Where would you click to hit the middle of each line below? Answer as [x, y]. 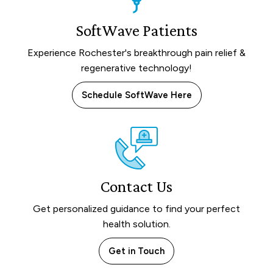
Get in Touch [136, 251]
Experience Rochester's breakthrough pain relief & [136, 53]
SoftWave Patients [136, 31]
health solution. [136, 224]
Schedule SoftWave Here [136, 95]
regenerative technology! [136, 68]
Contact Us [136, 187]
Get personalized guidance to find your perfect [136, 209]
